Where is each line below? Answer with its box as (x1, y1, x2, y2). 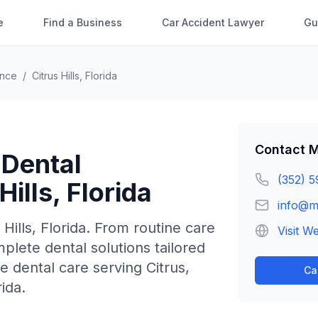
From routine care (94, 219, 215, 236)
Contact (255, 142, 309, 157)
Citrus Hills (32, 70, 79, 82)
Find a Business (43, 16, 122, 28)
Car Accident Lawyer (162, 16, 264, 28)
